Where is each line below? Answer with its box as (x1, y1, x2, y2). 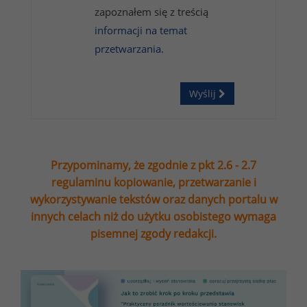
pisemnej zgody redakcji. (90, 226, 217, 242)
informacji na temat (95, 23, 187, 38)
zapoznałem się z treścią (95, 5, 208, 19)
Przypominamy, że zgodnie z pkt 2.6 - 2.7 (51, 158, 256, 173)
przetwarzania (95, 42, 161, 56)
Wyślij (189, 87, 219, 101)
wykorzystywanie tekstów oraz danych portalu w (29, 192, 278, 208)
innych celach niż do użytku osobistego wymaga (31, 209, 276, 225)
